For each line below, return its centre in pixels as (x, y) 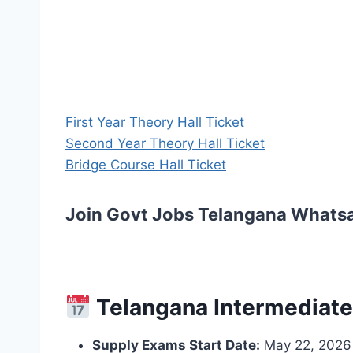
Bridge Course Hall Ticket (146, 165)
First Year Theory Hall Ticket (155, 123)
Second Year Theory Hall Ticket (165, 144)
